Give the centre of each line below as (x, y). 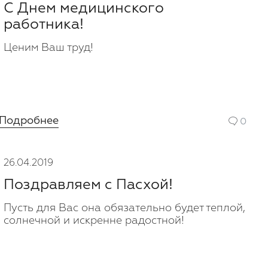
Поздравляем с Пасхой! (88, 185)
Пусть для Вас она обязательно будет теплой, (124, 208)
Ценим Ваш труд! (48, 48)
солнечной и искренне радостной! (94, 221)
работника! (44, 24)
